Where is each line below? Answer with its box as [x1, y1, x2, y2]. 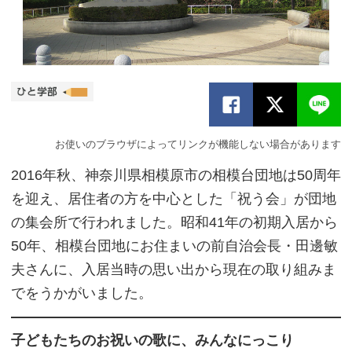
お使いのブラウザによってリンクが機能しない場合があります [55, 139, 341, 150]
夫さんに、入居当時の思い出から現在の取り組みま [11, 262, 336, 277]
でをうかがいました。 [11, 285, 152, 301]
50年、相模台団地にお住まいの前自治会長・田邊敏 [11, 238, 338, 254]
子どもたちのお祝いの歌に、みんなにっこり [11, 332, 294, 348]
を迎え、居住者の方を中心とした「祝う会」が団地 [11, 191, 336, 207]
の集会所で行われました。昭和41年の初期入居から [11, 214, 338, 230]
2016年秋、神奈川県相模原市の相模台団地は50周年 [11, 167, 341, 183]
